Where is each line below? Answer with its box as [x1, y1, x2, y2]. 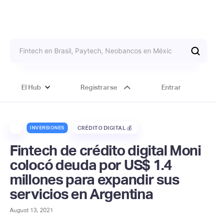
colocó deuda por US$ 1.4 [10, 156, 172, 173]
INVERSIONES [30, 124, 64, 130]
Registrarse [80, 83, 117, 91]
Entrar [161, 83, 181, 91]
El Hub [21, 83, 42, 91]
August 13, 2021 [10, 207, 53, 214]
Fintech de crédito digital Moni [10, 142, 201, 159]
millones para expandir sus [10, 171, 179, 188]
